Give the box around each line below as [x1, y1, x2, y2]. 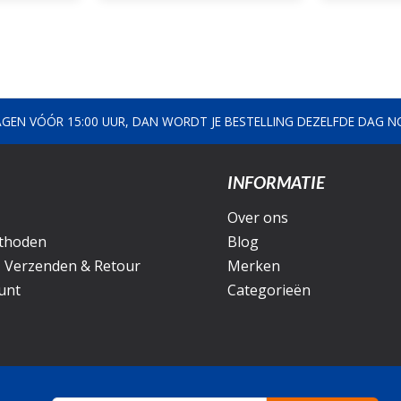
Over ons [227, 208, 288, 227]
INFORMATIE [227, 172, 325, 192]
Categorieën [227, 280, 311, 300]
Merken [227, 256, 280, 276]
